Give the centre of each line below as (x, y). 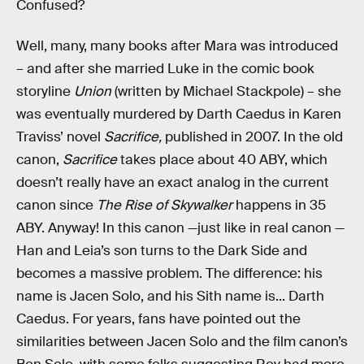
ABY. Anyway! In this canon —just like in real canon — (180, 228)
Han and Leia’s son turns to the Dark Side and (162, 251)
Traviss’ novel (60, 137)
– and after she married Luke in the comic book (165, 69)
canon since (56, 206)
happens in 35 (279, 206)
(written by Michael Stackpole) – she (228, 92)
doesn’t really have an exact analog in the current (173, 183)
